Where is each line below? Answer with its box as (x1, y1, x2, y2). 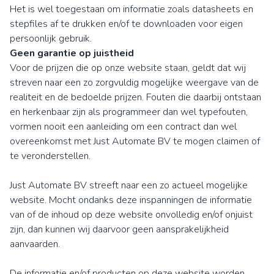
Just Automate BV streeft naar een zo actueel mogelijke (10, 179, 248, 192)
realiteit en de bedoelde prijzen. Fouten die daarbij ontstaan (10, 91, 261, 104)
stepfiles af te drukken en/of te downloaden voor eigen (10, 17, 243, 31)
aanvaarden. (10, 237, 60, 251)
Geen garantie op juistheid (10, 46, 134, 60)
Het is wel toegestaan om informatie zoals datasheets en (10, 2, 253, 16)
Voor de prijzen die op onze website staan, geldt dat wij (10, 61, 246, 75)
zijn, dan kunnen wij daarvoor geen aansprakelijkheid (10, 223, 229, 236)
